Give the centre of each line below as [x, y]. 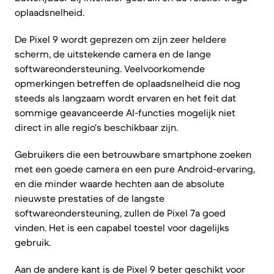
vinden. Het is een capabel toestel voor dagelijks [122, 228]
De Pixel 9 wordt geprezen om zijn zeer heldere [120, 39]
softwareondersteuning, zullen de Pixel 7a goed [120, 213]
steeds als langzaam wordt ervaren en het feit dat [125, 98]
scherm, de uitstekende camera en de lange [113, 54]
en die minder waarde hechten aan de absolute [120, 183]
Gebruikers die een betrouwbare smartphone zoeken [133, 154]
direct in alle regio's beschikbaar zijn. [96, 127]
